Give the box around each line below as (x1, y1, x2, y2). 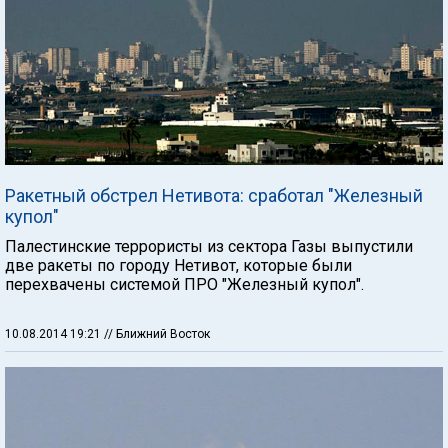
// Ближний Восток (104, 326, 210, 341)
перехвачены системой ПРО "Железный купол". (5, 274, 364, 294)
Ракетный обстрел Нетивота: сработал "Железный (5, 184, 423, 206)
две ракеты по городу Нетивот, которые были (5, 255, 352, 275)
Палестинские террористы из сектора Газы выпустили (5, 236, 413, 256)
